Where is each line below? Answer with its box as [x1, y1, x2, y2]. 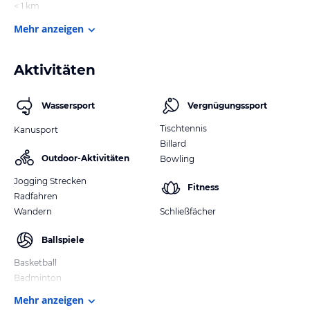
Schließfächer [160, 206, 216, 217]
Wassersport [42, 100, 95, 111]
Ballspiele [42, 234, 84, 245]
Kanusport [14, 124, 58, 135]
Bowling [160, 153, 194, 164]
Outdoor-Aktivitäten [42, 152, 129, 163]
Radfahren [14, 190, 57, 201]
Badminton [14, 272, 62, 283]
